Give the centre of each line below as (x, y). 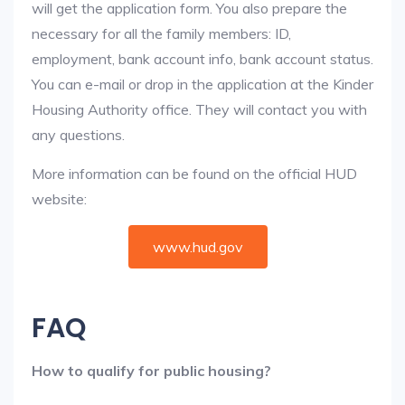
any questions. (78, 135)
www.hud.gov (198, 247)
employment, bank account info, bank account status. (202, 59)
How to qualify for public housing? (151, 371)
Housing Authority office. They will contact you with (199, 109)
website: (59, 199)
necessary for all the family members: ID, (161, 33)
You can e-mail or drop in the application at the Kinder (202, 84)
